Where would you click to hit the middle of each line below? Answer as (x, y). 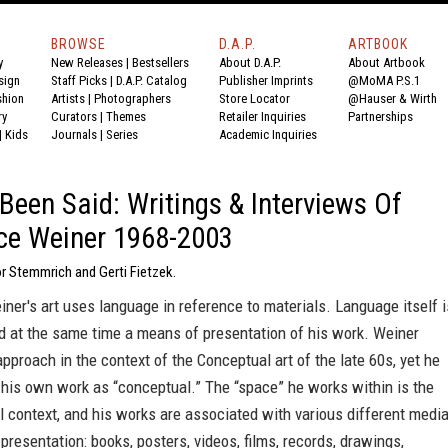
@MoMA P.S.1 (384, 80)
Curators (74, 116)
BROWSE (78, 44)
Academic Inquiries (268, 134)
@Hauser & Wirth (392, 98)
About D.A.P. (250, 62)
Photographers (132, 98)
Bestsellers (160, 62)
